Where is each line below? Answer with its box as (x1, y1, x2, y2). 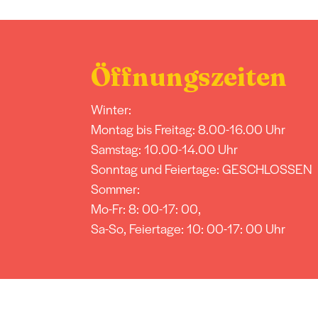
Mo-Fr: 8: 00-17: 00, (90, 199, 201, 217)
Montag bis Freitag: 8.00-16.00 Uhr (90, 119, 285, 138)
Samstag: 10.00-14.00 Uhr (90, 139, 238, 158)
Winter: (90, 99, 131, 118)
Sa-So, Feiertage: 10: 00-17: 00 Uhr (90, 219, 285, 237)
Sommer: (90, 179, 140, 197)
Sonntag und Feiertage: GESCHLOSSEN (90, 159, 312, 177)
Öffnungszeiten (90, 60, 287, 92)
